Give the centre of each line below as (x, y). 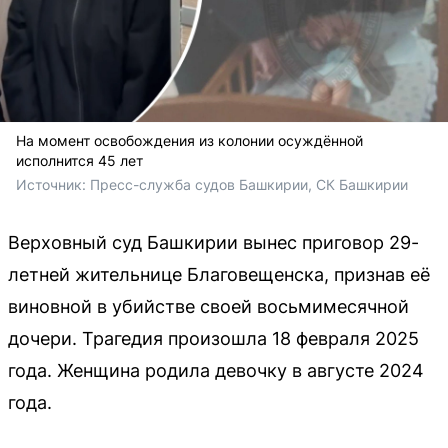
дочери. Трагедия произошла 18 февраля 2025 (213, 338)
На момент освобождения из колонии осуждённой (189, 140)
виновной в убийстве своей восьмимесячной (208, 306)
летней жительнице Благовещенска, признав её (219, 274)
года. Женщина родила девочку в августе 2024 (216, 370)
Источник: (53, 184)
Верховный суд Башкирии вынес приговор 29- (213, 242)
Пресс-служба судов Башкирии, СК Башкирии (249, 184)
